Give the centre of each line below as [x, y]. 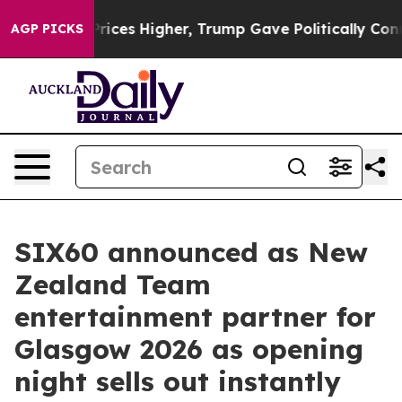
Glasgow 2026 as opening [189, 349]
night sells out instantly [178, 381]
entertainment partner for [195, 317]
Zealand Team [113, 284]
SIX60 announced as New [191, 252]
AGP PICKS [47, 29]
